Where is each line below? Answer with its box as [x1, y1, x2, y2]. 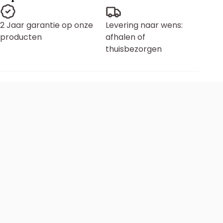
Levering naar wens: [106, 19, 183, 31]
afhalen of [106, 31, 145, 43]
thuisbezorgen [106, 43, 162, 55]
